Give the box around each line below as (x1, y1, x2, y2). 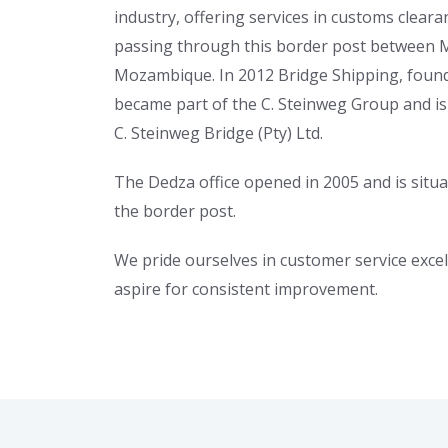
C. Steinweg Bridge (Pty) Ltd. (114, 122, 323, 144)
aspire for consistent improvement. (114, 278, 378, 300)
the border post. (114, 200, 236, 222)
